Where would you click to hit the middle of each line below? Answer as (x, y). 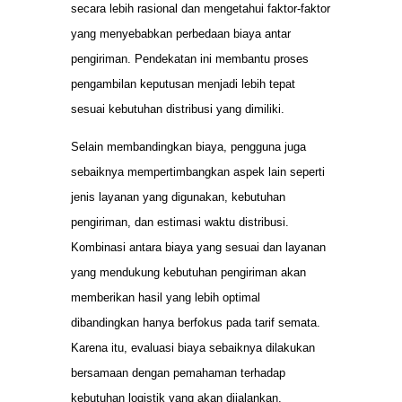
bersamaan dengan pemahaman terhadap (178, 373)
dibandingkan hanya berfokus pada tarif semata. (196, 323)
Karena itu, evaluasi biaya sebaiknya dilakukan (193, 348)
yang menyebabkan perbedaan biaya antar (181, 33)
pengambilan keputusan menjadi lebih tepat (183, 83)
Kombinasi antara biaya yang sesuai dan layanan (198, 248)
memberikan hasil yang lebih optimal (166, 298)
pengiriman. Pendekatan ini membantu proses (190, 58)
